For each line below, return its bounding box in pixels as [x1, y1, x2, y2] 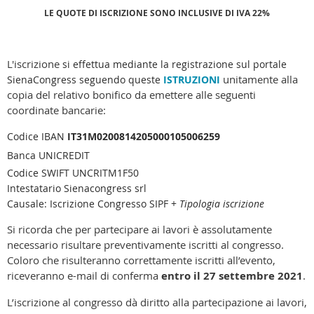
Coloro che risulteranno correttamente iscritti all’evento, [7, 253, 275, 268]
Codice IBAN [7, 130, 67, 144]
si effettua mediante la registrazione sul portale [60, 57, 287, 71]
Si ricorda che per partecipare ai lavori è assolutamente [7, 222, 272, 237]
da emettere [132, 88, 196, 102]
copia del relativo [7, 88, 90, 102]
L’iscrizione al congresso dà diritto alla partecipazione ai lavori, [7, 295, 307, 310]
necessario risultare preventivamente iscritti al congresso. [7, 238, 284, 252]
